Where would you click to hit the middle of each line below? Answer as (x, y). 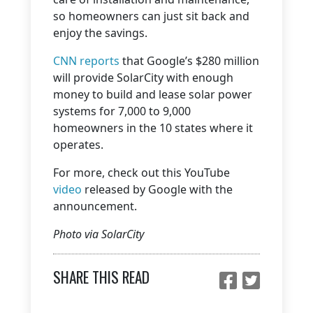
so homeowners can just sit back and (151, 16)
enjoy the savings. (102, 32)
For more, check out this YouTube (141, 172)
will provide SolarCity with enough (143, 77)
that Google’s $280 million (189, 60)
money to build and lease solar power (153, 94)
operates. (80, 144)
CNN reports (86, 60)
